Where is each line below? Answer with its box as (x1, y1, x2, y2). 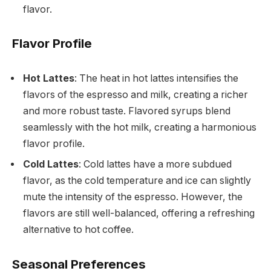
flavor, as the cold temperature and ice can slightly (23, 175, 251, 187)
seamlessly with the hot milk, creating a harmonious (23, 122, 256, 134)
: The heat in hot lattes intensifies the (74, 73, 238, 85)
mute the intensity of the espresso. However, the (23, 191, 243, 203)
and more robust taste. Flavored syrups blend (23, 105, 230, 117)
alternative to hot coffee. (23, 224, 134, 236)
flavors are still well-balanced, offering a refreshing (23, 207, 255, 220)
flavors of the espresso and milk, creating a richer (23, 89, 248, 101)
